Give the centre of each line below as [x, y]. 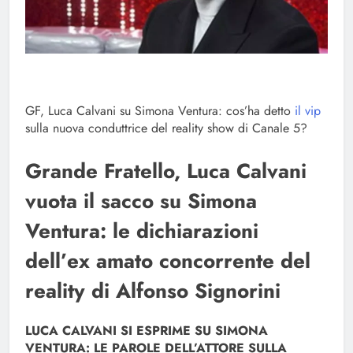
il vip [306, 110]
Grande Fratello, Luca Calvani [166, 171]
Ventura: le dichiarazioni [142, 230]
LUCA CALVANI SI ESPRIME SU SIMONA [147, 331]
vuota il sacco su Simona [141, 201]
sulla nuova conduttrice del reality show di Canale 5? [166, 128]
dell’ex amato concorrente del [168, 260]
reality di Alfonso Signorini [153, 290]
